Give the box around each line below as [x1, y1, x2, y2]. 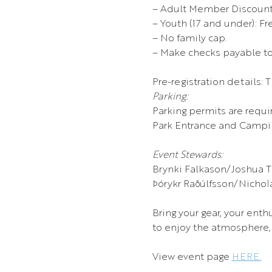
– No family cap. [152, 34, 227, 44]
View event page [152, 253, 232, 262]
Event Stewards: [152, 151, 223, 160]
